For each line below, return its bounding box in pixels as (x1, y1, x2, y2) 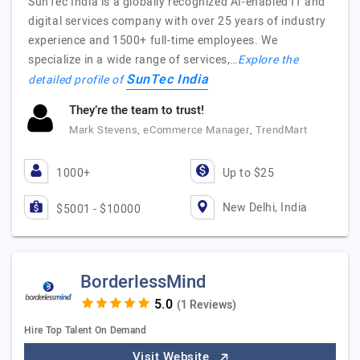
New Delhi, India (222, 198, 308, 216)
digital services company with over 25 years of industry (28, 13, 327, 30)
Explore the (238, 51, 299, 68)
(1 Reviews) (176, 297, 236, 313)
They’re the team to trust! (69, 101, 204, 119)
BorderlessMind (80, 269, 206, 295)
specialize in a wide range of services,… (28, 51, 239, 68)
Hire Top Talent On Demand (24, 323, 147, 337)
